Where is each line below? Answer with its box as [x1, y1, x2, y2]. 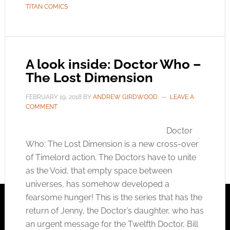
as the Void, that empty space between [25, 166, 172, 176]
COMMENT [25, 103, 57, 110]
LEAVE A [169, 93, 194, 101]
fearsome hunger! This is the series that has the [25, 193, 202, 202]
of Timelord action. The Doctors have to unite [25, 152, 196, 162]
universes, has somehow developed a [25, 179, 169, 189]
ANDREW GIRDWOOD [92, 93, 158, 101]
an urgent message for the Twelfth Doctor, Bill [25, 219, 198, 229]
